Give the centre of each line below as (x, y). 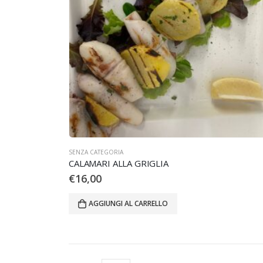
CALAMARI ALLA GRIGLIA (119, 163)
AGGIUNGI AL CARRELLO (128, 204)
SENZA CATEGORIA (96, 152)
